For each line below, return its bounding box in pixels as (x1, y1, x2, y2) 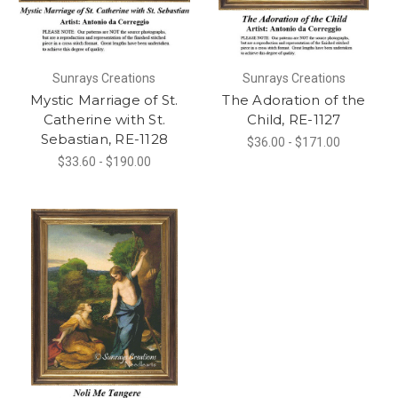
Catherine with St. (43, 110, 165, 128)
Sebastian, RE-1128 (40, 130, 168, 147)
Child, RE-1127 (247, 110, 341, 128)
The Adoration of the (222, 91, 366, 108)
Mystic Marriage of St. (30, 91, 179, 108)
